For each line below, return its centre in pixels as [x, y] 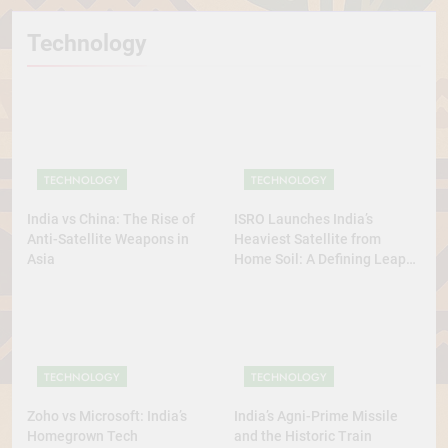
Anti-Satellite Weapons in [108, 238]
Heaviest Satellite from [307, 238]
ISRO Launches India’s [303, 218]
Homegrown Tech [82, 436]
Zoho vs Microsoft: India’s [107, 416]
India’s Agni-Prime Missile [316, 416]
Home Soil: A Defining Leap [320, 258]
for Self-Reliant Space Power [325, 278]
